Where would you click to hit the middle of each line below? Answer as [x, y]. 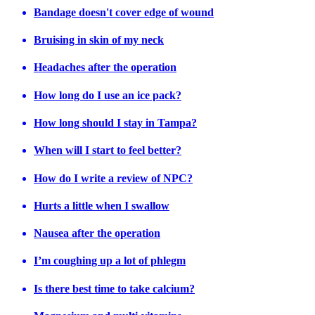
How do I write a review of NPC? [113, 178]
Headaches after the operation [105, 67]
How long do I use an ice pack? [108, 95]
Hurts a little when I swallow [102, 205]
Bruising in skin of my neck [99, 40]
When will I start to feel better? [108, 150]
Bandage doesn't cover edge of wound [124, 12]
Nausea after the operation [97, 233]
